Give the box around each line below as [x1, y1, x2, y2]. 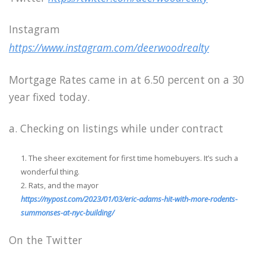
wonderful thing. [21, 166, 80, 177]
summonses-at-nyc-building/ [21, 207, 114, 218]
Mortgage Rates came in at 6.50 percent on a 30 [9, 72, 244, 87]
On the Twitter [9, 232, 82, 247]
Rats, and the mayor [28, 179, 99, 191]
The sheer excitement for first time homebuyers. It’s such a [28, 152, 238, 163]
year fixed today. [9, 90, 90, 104]
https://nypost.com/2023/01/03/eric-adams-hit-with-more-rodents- [21, 193, 237, 204]
